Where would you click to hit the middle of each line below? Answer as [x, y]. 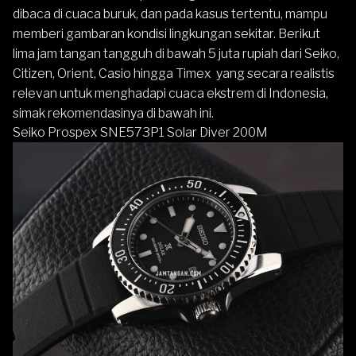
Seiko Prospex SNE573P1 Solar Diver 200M [140, 132]
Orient [75, 74]
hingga [153, 74]
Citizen [33, 74]
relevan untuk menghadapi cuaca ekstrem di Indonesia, [170, 93]
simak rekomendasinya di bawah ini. [113, 113]
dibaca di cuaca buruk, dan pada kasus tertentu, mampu [170, 14]
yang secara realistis [273, 74]
